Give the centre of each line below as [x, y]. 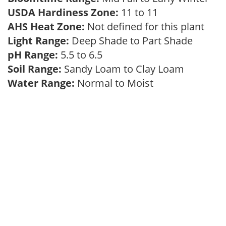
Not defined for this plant [147, 26]
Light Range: [38, 41]
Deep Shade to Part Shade [133, 41]
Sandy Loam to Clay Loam [125, 69]
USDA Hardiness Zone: [63, 12]
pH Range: [33, 55]
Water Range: [41, 83]
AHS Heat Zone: [46, 26]
